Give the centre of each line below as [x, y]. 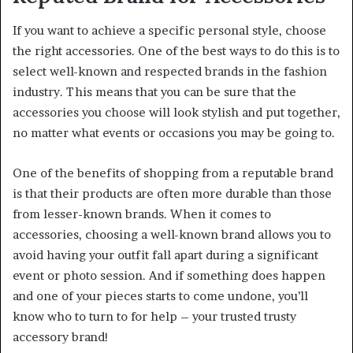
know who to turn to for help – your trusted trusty [154, 317]
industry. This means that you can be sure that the [154, 92]
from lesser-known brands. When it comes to [142, 214]
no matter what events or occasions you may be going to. [174, 133]
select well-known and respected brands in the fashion [170, 72]
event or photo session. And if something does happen [169, 276]
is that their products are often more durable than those [172, 194]
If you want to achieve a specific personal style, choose [169, 31]
